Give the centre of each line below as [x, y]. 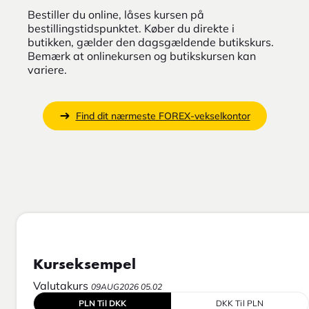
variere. [47, 70]
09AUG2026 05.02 [127, 287]
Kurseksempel [84, 265]
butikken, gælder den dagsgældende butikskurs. [151, 42]
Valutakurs [62, 286]
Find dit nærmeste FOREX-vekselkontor [163, 116]
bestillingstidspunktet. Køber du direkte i [131, 29]
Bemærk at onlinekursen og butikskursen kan [142, 56]
